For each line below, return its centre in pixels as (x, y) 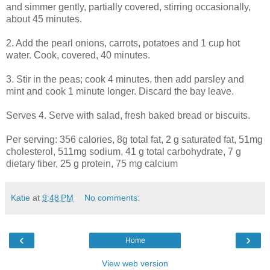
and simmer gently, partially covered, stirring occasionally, (128, 7)
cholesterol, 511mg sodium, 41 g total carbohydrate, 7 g (124, 152)
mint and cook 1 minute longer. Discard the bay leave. (120, 91)
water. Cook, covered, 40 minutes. (78, 55)
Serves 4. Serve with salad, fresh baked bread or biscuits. (128, 115)
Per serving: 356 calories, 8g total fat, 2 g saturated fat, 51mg (134, 140)
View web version (135, 263)
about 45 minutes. (44, 19)
